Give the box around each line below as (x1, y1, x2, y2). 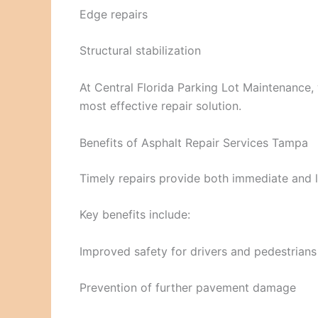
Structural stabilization (79, 43, 201, 58)
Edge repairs (79, 6, 148, 21)
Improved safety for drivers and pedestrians (79, 243, 317, 258)
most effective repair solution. (79, 98, 241, 113)
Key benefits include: (79, 207, 190, 222)
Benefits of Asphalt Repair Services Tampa (79, 135, 308, 150)
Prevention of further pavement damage (79, 280, 296, 295)
